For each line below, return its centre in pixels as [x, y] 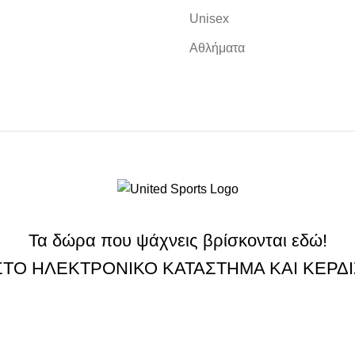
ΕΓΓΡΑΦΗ [177, 332]
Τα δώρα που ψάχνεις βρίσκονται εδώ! [177, 241]
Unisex [209, 19]
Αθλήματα [217, 48]
